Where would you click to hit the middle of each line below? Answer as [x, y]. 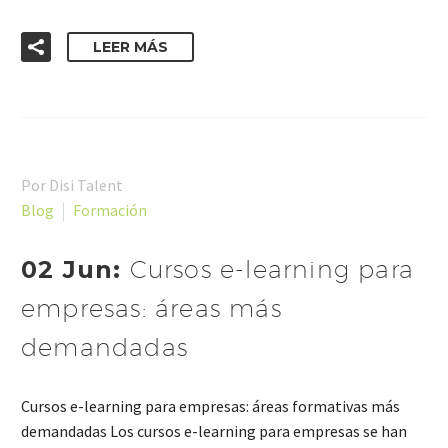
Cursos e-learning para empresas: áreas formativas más [210, 406]
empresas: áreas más [151, 307]
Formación [110, 209]
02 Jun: [75, 269]
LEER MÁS [130, 46]
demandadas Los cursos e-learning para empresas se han [214, 431]
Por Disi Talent [72, 184]
